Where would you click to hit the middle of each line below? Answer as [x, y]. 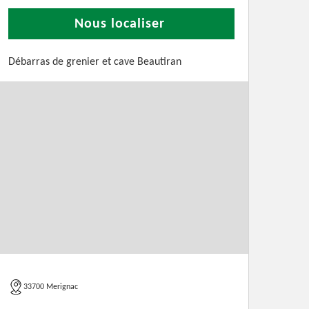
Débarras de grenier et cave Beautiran [95, 62]
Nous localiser [120, 24]
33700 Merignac [51, 287]
